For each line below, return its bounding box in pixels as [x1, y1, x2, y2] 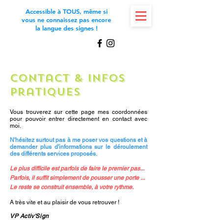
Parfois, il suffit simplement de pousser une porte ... [10, 174, 145, 181]
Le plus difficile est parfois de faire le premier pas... [10, 165, 144, 172]
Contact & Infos [10, 71, 125, 85]
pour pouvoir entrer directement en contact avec [10, 115, 147, 122]
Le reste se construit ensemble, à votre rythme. [10, 184, 134, 191]
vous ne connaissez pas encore [22, 16, 111, 24]
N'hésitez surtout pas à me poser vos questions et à [10, 137, 147, 143]
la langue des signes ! [35, 24, 98, 32]
